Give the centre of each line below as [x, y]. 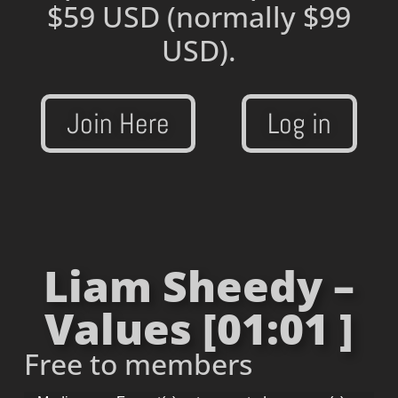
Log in [299, 123]
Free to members [138, 364]
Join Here [118, 123]
